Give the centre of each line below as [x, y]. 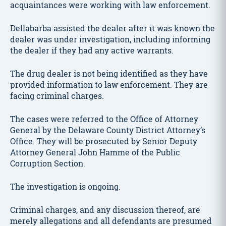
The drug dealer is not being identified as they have [109, 73]
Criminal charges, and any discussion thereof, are [105, 210]
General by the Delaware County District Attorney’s [108, 130]
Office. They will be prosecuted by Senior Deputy [104, 141]
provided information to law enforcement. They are [109, 84]
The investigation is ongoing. [65, 186]
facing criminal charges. [57, 96]
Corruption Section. [48, 163]
